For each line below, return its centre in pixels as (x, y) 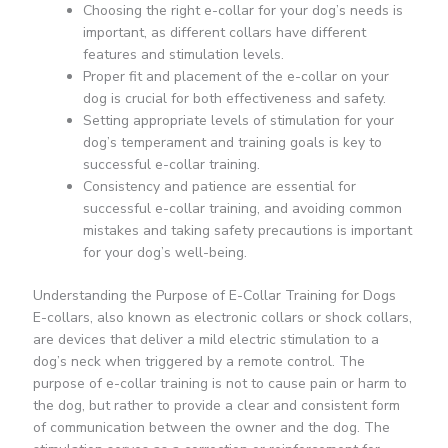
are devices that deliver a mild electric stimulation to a (205, 340)
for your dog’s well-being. (164, 253)
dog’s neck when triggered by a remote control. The (198, 362)
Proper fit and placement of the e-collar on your (235, 77)
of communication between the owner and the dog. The (211, 428)
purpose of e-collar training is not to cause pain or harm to (219, 384)
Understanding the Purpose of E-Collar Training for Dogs (214, 296)
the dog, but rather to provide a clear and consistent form (216, 406)
